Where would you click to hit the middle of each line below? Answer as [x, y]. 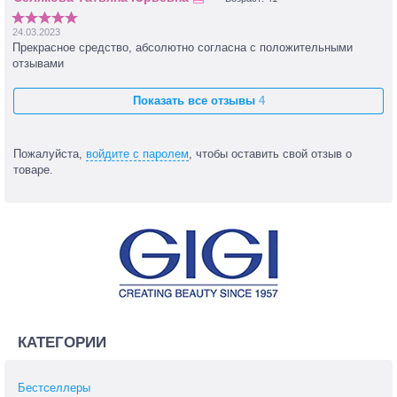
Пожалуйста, [50, 154]
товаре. [33, 170]
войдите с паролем [137, 154]
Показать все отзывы [195, 101]
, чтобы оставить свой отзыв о [270, 154]
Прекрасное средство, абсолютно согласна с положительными [183, 48]
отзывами [38, 64]
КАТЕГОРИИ [62, 343]
